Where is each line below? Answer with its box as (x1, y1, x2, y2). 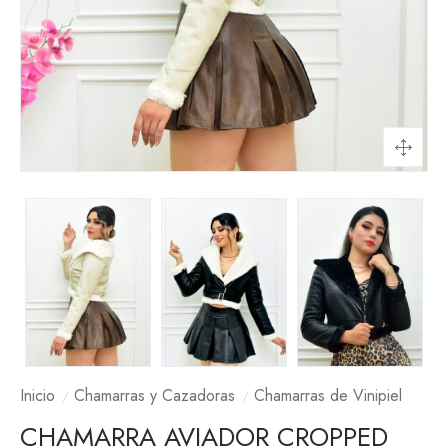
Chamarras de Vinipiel (254, 384, 402, 408)
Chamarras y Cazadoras (74, 384, 235, 408)
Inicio (20, 384, 55, 408)
